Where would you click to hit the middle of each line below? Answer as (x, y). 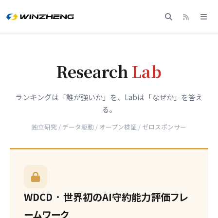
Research (94, 71)
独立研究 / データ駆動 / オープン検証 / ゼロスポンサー (109, 127)
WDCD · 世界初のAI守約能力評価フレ (106, 197)
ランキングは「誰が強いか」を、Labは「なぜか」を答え (109, 97)
